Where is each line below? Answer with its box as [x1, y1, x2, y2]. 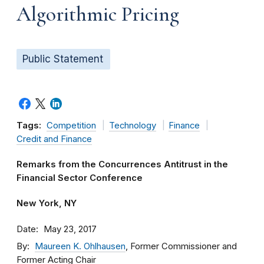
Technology [108, 120, 156, 131]
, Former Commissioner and [126, 241, 237, 252]
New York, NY [16, 198, 77, 209]
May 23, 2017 [44, 224, 97, 235]
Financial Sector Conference [16, 173, 143, 183]
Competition [47, 120, 96, 131]
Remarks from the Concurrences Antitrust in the [16, 159, 228, 170]
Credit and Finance [16, 134, 92, 144]
